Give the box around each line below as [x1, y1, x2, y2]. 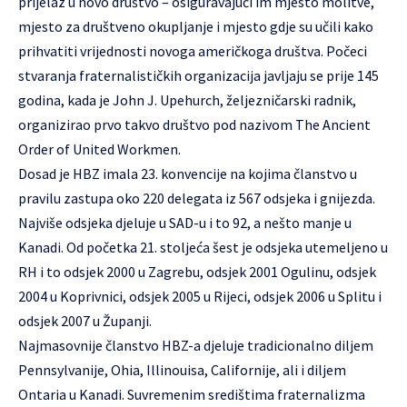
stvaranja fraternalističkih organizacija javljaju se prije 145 [18, 66, 379, 84]
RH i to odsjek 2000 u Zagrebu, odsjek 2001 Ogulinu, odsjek [18, 263, 376, 281]
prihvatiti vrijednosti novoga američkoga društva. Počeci [18, 42, 367, 60]
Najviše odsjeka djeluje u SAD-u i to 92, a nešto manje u [18, 213, 352, 232]
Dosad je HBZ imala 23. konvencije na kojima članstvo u [18, 164, 357, 183]
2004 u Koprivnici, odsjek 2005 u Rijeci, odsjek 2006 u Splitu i [18, 287, 382, 305]
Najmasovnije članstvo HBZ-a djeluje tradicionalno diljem [18, 336, 373, 354]
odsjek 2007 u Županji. [18, 312, 152, 330]
